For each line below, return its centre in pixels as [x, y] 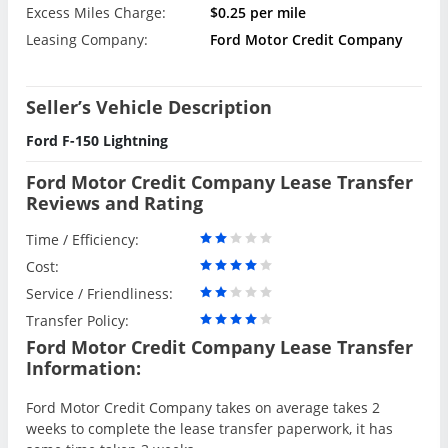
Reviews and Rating [114, 202]
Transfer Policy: [77, 320]
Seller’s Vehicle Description [149, 106]
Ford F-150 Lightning [97, 140]
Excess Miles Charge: [96, 13]
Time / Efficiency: [82, 239]
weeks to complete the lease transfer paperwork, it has [209, 428]
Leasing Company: [87, 40]
